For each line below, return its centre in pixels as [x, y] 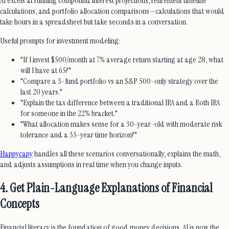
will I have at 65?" [46, 71]
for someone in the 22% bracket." [69, 113]
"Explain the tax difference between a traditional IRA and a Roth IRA [120, 103]
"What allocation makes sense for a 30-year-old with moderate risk [121, 124]
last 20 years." [41, 92]
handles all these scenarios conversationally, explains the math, [127, 154]
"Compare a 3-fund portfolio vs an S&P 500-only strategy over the [119, 81]
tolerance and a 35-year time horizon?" [79, 135]
